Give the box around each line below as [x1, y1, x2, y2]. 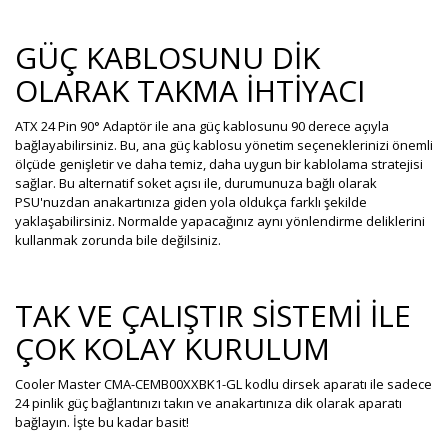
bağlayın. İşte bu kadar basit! [15, 413, 189, 431]
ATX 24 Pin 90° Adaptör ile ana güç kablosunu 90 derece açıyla [15, 117, 389, 135]
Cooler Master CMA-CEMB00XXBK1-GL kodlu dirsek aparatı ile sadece [15, 375, 432, 393]
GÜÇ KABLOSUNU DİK [15, 37, 320, 78]
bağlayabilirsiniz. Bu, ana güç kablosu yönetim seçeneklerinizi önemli [15, 136, 433, 154]
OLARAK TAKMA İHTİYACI [15, 70, 365, 111]
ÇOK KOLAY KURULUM [15, 328, 330, 369]
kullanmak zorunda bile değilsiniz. [15, 231, 221, 249]
